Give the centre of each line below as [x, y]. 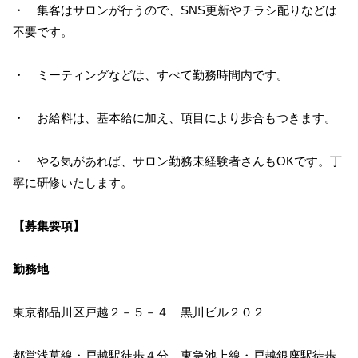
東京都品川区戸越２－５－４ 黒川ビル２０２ [139, 312]
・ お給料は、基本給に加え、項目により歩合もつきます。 [175, 118]
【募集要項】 [49, 226]
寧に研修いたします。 [73, 183]
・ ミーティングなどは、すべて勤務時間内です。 [151, 75]
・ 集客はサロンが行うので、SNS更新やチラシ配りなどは [175, 10]
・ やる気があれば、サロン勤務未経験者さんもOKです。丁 [177, 161]
